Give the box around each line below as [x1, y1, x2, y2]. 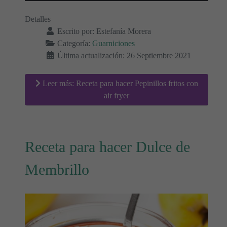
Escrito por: [55, 26, 96, 35]
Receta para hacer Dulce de [25, 138, 190, 156]
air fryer [104, 91, 129, 100]
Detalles [25, 14, 51, 23]
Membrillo [25, 161, 89, 178]
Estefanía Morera [96, 26, 151, 35]
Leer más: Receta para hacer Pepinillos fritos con [40, 79, 198, 88]
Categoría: [55, 39, 92, 48]
